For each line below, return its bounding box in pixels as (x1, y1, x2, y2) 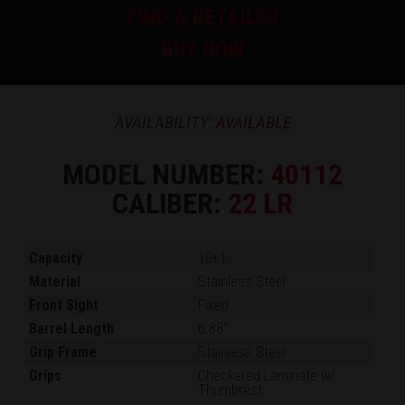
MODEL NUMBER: (62, 156, 270, 192)
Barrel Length (29, 319, 115, 337)
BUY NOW (161, 36, 244, 62)
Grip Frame (29, 343, 98, 361)
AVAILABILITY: (114, 111, 216, 133)
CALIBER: (112, 185, 228, 221)
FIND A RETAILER (127, 4, 278, 30)
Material (29, 272, 81, 290)
